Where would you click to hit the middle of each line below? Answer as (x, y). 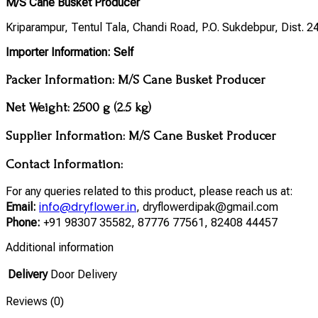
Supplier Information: (67, 136)
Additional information (60, 248)
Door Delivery (84, 275)
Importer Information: (58, 52)
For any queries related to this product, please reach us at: (149, 192)
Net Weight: (39, 108)
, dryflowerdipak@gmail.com (207, 207)
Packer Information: (62, 79)
